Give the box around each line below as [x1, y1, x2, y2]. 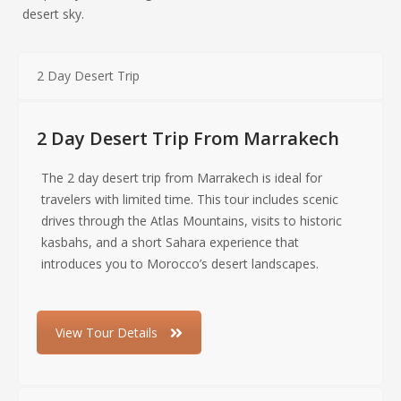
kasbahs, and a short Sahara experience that [41, 234, 299, 252]
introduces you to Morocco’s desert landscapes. [41, 255, 319, 273]
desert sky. [22, 5, 84, 23]
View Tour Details [55, 324, 158, 342]
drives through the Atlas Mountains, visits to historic [41, 212, 342, 230]
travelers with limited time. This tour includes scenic [41, 191, 338, 209]
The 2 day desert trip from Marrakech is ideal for [41, 169, 322, 187]
